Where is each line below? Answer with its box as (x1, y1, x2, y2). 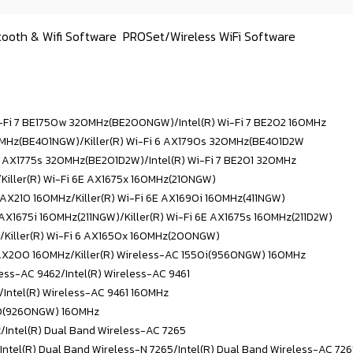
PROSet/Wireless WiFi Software (123, 27, 295, 46)
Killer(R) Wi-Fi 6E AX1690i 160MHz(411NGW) (76, 190, 285, 207)
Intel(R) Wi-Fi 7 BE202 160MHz (179, 114, 326, 132)
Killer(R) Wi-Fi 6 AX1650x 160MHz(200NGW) (5, 228, 220, 245)
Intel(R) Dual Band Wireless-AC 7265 (6, 322, 186, 340)
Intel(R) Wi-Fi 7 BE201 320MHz (149, 152, 296, 169)
